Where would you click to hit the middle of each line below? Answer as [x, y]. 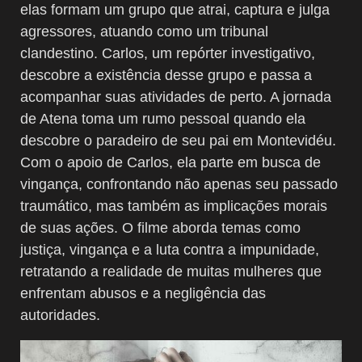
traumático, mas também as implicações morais [174, 206]
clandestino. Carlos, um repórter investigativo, [168, 53]
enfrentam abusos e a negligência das [143, 293]
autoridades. [60, 315]
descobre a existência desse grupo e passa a [166, 75]
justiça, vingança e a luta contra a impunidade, [170, 249]
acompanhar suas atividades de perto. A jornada [176, 97]
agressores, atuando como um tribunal [144, 31]
